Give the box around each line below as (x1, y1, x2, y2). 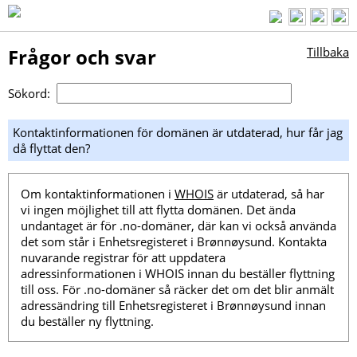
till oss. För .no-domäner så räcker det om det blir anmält (21, 281, 334, 298)
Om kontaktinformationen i (21, 186, 175, 202)
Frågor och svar (8, 44, 156, 70)
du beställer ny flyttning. (21, 313, 154, 330)
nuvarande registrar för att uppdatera (21, 249, 226, 266)
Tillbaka (307, 44, 349, 60)
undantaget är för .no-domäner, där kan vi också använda (21, 218, 336, 234)
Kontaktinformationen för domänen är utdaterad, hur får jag (13, 124, 343, 141)
